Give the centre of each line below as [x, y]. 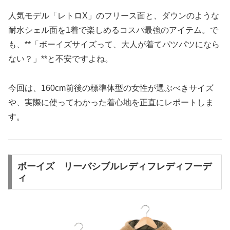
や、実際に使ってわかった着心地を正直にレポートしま [111, 102]
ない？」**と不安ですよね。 [61, 59]
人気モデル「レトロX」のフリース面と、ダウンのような [114, 15]
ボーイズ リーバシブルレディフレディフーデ [114, 167]
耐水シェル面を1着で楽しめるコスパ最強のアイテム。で [113, 30]
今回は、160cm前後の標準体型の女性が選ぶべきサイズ [111, 88]
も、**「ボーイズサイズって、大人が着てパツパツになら [114, 44]
